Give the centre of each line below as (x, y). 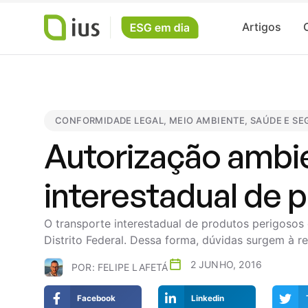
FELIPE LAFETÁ (131, 267)
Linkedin (208, 298)
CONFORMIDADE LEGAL (110, 120)
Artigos (261, 27)
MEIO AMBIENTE (207, 120)
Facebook (97, 298)
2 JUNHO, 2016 (226, 265)
